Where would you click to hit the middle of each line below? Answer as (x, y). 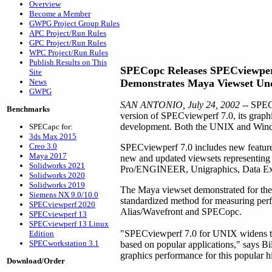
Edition (42, 233)
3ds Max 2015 (53, 136)
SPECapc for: (51, 127)
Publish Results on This (68, 62)
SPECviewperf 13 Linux (69, 224)
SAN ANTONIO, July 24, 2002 (180, 105)
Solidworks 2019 (57, 185)
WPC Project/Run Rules (69, 53)
